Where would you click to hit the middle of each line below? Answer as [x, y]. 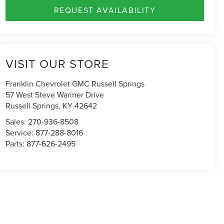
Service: [21, 133]
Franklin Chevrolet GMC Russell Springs [75, 84]
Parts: [16, 144]
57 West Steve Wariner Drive [55, 95]
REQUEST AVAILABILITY [105, 10]
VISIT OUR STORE [57, 64]
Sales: [17, 122]
